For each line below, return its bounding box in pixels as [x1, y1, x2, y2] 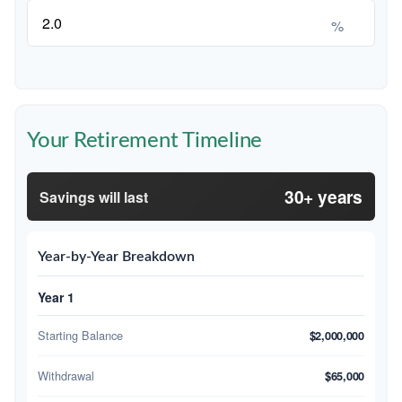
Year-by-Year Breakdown [38, 249, 195, 264]
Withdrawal [38, 367, 94, 384]
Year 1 [38, 288, 74, 306]
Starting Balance [38, 327, 123, 344]
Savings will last [39, 186, 148, 207]
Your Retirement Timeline [27, 130, 263, 152]
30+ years [284, 184, 363, 209]
